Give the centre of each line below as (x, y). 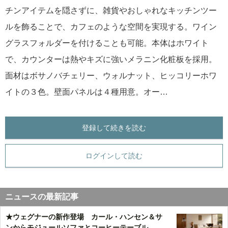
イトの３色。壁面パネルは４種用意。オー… (87, 92)
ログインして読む (114, 156)
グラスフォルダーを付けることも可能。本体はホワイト (107, 43)
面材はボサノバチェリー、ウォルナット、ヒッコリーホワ (111, 76)
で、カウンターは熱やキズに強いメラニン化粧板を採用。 (111, 59)
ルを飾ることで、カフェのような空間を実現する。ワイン (111, 27)
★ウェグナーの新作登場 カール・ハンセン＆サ (84, 217)
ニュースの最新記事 (42, 197)
